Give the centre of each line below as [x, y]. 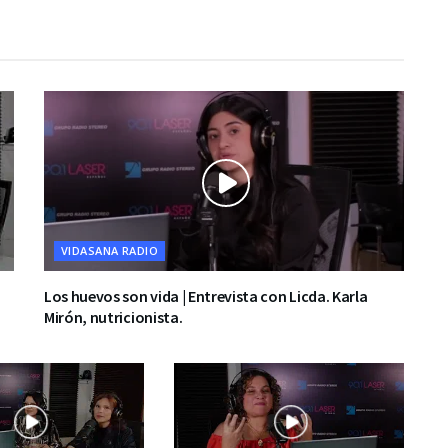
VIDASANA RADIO [110, 250]
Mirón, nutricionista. [113, 317]
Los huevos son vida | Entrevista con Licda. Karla [206, 296]
